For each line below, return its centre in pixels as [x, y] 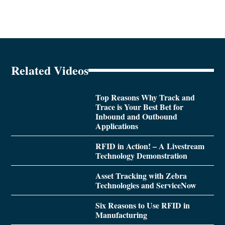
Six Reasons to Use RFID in [142, 205]
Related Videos [50, 70]
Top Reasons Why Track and [145, 97]
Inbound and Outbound [136, 117]
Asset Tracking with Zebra [141, 176]
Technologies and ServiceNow [146, 185]
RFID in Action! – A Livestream [150, 146]
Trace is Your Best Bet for [139, 107]
